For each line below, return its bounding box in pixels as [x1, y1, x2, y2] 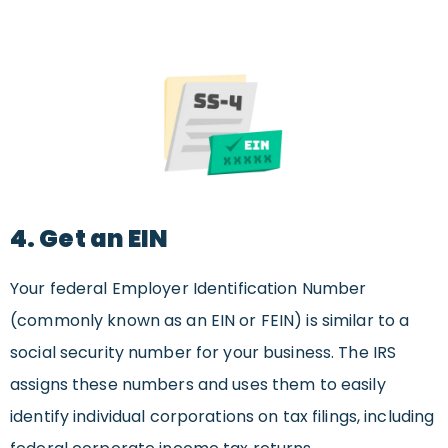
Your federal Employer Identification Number [10, 277, 367, 301]
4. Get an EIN [10, 222, 169, 256]
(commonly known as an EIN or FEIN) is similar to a [10, 309, 410, 333]
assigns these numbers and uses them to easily [10, 373, 386, 397]
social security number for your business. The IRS [10, 341, 397, 365]
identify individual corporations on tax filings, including [10, 405, 435, 429]
